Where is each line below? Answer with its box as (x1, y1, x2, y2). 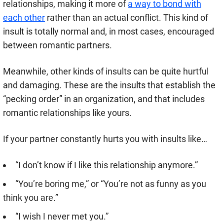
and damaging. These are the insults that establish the (3, 80, 216, 91)
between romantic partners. (3, 40, 112, 51)
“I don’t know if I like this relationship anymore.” (15, 160, 198, 171)
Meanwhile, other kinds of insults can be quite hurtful (3, 66, 209, 77)
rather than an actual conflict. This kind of (45, 12, 208, 23)
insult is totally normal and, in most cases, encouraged (3, 26, 214, 37)
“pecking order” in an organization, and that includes (3, 94, 205, 105)
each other (3, 12, 45, 23)
